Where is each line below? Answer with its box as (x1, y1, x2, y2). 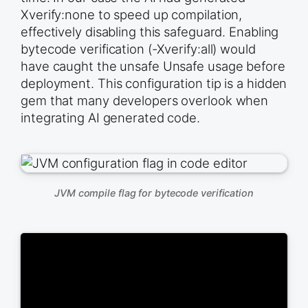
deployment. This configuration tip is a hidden (21, 76, 287, 91)
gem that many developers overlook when (21, 93, 269, 109)
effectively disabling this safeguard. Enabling (21, 24, 279, 40)
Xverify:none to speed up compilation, (21, 7, 243, 23)
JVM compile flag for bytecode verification (54, 187, 254, 199)
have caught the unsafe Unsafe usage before (21, 58, 285, 74)
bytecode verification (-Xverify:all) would (21, 41, 256, 57)
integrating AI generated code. (21, 110, 200, 126)
